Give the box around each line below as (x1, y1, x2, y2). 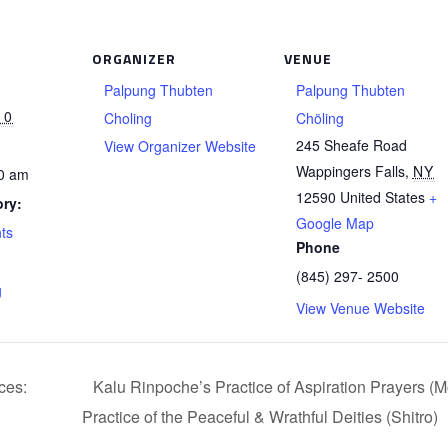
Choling (103, 108, 152, 128)
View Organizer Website (103, 136, 256, 156)
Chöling (295, 108, 344, 128)
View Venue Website (295, 298, 425, 318)
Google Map (295, 213, 374, 233)
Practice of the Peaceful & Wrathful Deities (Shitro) (81, 404, 442, 428)
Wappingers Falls (295, 161, 405, 181)
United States (339, 187, 425, 207)
